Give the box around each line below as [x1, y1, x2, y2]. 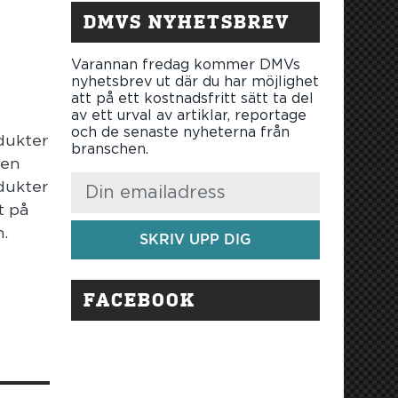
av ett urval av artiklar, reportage [70, 107, 306, 123]
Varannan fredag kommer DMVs [70, 57, 300, 72]
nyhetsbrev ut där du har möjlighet [70, 74, 319, 89]
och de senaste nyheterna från [70, 124, 290, 139]
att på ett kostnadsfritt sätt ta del [70, 91, 314, 106]
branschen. [70, 141, 148, 156]
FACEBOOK [83, 289, 195, 311]
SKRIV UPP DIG [139, 231, 251, 249]
